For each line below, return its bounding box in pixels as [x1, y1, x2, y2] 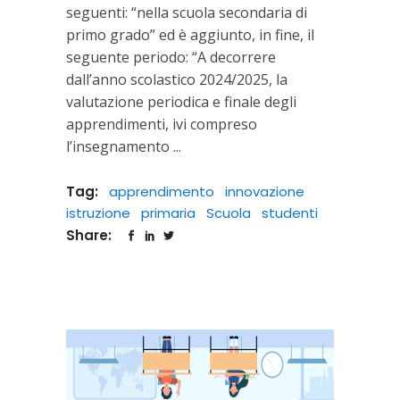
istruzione [66, 203, 130, 222]
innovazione [225, 181, 304, 201]
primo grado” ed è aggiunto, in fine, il [66, 24, 314, 45]
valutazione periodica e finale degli [66, 91, 296, 112]
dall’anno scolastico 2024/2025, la [66, 69, 287, 89]
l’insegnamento [66, 136, 173, 156]
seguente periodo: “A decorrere [66, 46, 276, 67]
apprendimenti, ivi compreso [66, 113, 257, 134]
